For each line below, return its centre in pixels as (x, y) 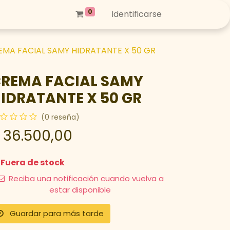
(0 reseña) (60, 117)
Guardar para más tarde (57, 213)
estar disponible (80, 190)
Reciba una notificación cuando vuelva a (85, 178)
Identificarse (136, 14)
